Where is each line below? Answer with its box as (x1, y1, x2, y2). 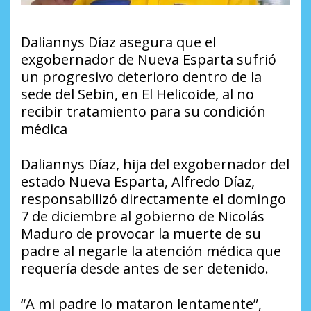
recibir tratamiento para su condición (21, 102, 266, 121)
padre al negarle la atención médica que (21, 242, 281, 261)
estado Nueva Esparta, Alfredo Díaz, (21, 172, 255, 192)
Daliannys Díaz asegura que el (21, 33, 216, 52)
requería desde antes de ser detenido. (21, 259, 269, 278)
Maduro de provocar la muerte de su (21, 224, 261, 244)
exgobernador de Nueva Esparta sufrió (21, 50, 276, 69)
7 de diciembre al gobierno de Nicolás (21, 207, 264, 226)
